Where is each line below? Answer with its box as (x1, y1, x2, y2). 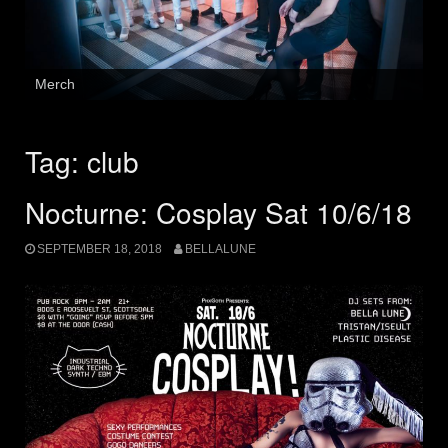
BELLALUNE (184, 241, 256, 256)
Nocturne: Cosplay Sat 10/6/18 (25, 191, 412, 232)
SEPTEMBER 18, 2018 (37, 241, 162, 256)
